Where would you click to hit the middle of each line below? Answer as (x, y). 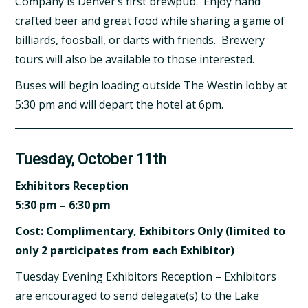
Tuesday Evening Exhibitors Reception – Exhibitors (146, 277)
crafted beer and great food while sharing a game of (150, 21)
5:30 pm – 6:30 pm (63, 205)
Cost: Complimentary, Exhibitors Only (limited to (151, 231)
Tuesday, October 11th (91, 159)
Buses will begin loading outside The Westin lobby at (152, 86)
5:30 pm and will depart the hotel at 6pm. (120, 105)
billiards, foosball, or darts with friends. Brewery (140, 40)
